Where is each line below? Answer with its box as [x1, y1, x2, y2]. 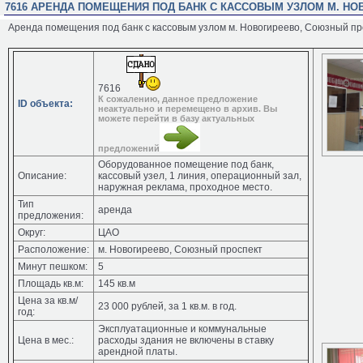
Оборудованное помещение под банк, [98, 159, 274, 170]
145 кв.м [98, 278, 135, 289]
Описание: [18, 170, 66, 181]
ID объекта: [18, 98, 73, 109]
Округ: [18, 227, 45, 238]
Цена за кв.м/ [18, 295, 78, 306]
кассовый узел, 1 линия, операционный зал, [98, 170, 301, 181]
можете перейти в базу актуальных [98, 113, 254, 123]
